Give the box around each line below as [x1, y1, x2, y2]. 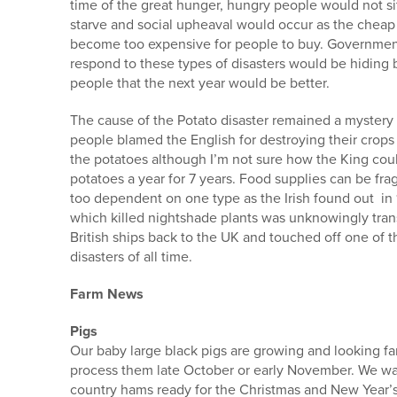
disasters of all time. [70, 248, 192, 266]
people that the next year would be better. [70, 74, 330, 92]
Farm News [70, 285, 144, 303]
